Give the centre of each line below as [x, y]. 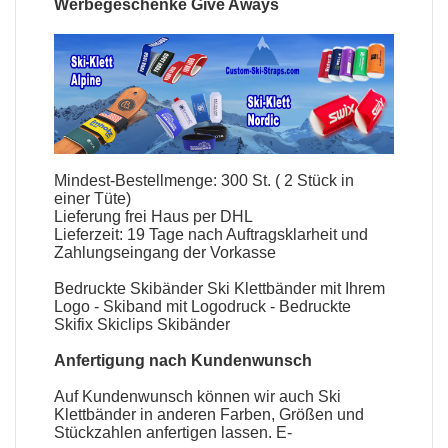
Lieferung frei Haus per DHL [154, 217]
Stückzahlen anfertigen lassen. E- [173, 433]
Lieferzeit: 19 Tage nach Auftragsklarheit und [211, 235]
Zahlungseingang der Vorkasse [165, 253]
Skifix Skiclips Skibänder [142, 325]
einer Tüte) [93, 199]
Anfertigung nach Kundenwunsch [183, 361]
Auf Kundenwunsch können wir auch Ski [198, 397]
